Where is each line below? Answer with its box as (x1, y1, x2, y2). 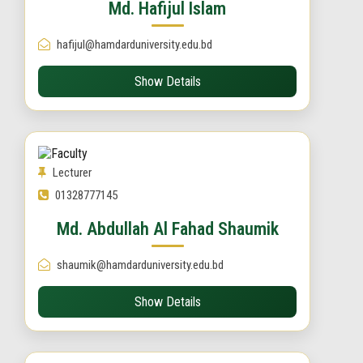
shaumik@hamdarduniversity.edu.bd (57, 257, 224, 272)
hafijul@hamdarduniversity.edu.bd (57, 36, 212, 52)
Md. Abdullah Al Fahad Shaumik (56, 218, 279, 239)
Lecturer (53, 164, 92, 180)
